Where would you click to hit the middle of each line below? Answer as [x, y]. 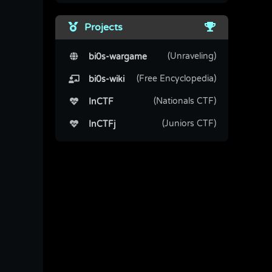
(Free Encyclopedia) [176, 79]
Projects [101, 27]
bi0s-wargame [114, 57]
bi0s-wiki [103, 79]
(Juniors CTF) [189, 124]
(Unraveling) [192, 56]
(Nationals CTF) [185, 101]
